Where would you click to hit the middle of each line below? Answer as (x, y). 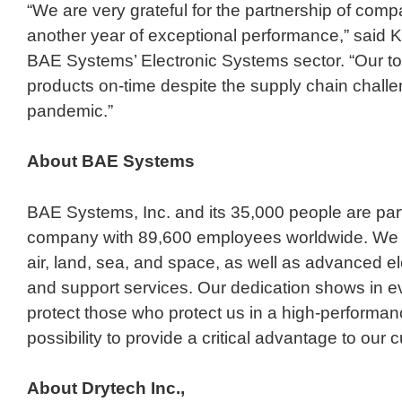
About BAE (73, 162)
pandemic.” (70, 110)
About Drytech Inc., (106, 389)
